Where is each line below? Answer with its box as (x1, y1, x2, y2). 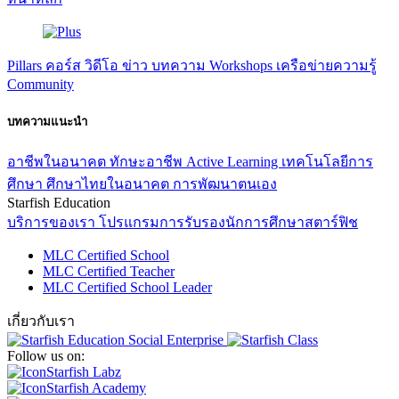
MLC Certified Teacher (43, 264, 175, 280)
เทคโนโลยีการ (281, 154, 373, 170)
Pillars (7, 57, 45, 73)
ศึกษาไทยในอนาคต (46, 176, 173, 192)
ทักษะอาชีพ (110, 154, 186, 170)
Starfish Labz (46, 364, 121, 380)
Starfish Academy (46, 380, 146, 396)
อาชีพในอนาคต (7, 154, 110, 170)
